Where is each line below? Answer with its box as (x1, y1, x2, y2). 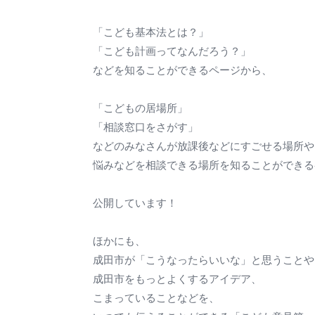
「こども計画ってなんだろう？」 (93, 46, 251, 57)
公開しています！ (93, 198, 177, 209)
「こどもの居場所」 (93, 103, 188, 114)
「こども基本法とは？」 (93, 27, 209, 38)
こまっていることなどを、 (93, 292, 219, 304)
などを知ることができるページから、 (93, 65, 272, 76)
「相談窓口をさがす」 (93, 122, 198, 133)
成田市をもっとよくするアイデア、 (93, 274, 262, 285)
